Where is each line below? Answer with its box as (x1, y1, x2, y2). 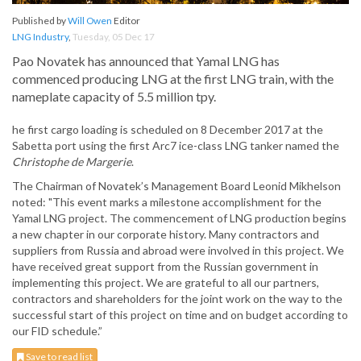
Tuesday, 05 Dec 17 (73, 31, 155, 44)
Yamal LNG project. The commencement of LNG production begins (12, 211, 346, 226)
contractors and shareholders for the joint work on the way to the (12, 292, 342, 306)
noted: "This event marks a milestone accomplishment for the (12, 195, 322, 210)
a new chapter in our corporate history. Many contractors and (12, 227, 319, 242)
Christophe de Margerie (12, 155, 131, 169)
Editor (112, 15, 140, 27)
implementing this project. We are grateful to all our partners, (12, 276, 319, 290)
